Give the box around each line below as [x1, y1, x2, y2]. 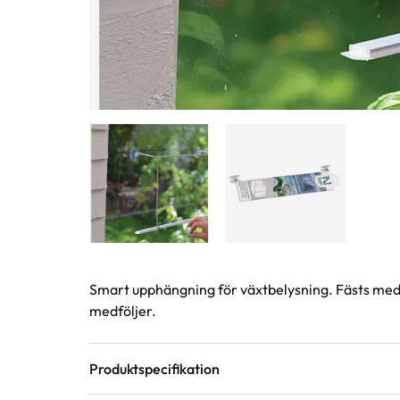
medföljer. [89, 301, 156, 320]
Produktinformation [88, 279, 311, 311]
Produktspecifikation [89, 359, 220, 378]
